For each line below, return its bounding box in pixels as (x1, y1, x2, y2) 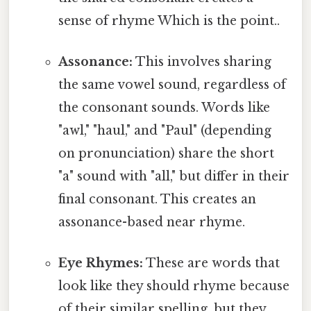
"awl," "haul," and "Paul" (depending (58, 122, 271, 138)
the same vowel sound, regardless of (58, 76, 286, 92)
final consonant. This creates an (58, 191, 256, 207)
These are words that (142, 255, 280, 271)
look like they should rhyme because (58, 278, 289, 294)
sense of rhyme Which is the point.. (58, 12, 280, 28)
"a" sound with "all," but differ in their (58, 168, 289, 184)
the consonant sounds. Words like (58, 99, 270, 115)
